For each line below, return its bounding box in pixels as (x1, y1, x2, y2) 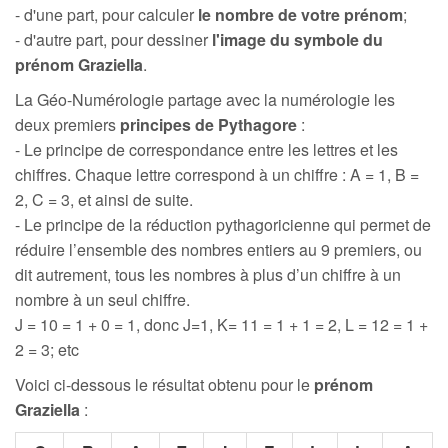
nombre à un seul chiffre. (15, 288, 190, 311)
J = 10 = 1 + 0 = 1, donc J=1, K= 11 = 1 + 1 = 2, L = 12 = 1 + (15, 313, 428, 336)
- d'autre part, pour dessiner (15, 28, 212, 51)
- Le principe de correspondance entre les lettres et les (15, 138, 398, 161)
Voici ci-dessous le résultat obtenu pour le (15, 373, 314, 396)
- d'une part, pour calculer (15, 3, 198, 26)
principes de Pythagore (120, 113, 297, 136)
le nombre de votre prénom (198, 3, 403, 26)
